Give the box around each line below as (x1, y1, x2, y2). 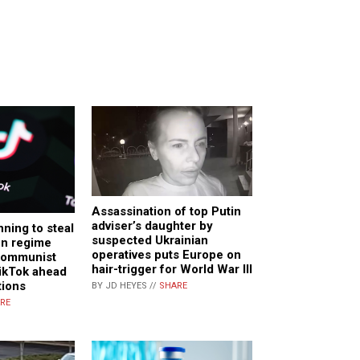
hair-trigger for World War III (92, 261, 252, 276)
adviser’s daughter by (92, 218, 213, 233)
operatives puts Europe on (92, 247, 241, 262)
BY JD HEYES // (92, 280, 159, 291)
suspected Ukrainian (92, 232, 208, 247)
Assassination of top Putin (92, 203, 241, 219)
